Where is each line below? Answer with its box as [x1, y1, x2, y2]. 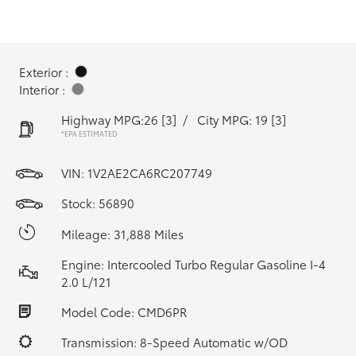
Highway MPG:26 [61, 110, 158, 128]
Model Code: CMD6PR [61, 303, 187, 320]
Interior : [19, 80, 65, 98]
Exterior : [19, 63, 68, 80]
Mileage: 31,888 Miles [61, 224, 184, 242]
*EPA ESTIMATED [61, 128, 118, 138]
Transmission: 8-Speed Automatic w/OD [61, 333, 288, 350]
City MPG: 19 [197, 110, 268, 128]
